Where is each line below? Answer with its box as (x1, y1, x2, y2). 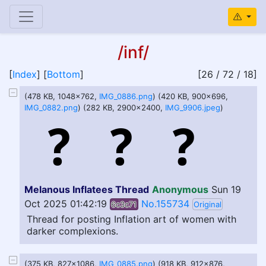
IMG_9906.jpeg (165, 103, 220, 112)
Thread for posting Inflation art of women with (27, 213, 236, 225)
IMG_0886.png (99, 91, 153, 101)
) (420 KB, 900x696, (153, 91, 228, 101)
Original (193, 199, 221, 209)
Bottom (47, 68, 80, 80)
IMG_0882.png (24, 103, 78, 112)
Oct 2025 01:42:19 (24, 198, 107, 210)
